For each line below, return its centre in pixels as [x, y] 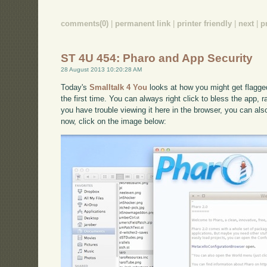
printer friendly [205, 23]
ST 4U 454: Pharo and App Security [157, 58]
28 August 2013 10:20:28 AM [102, 70]
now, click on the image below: [114, 121]
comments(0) [85, 23]
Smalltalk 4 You [119, 87]
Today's [75, 87]
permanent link [143, 23]
